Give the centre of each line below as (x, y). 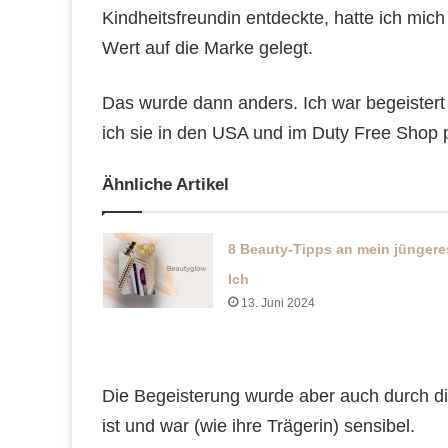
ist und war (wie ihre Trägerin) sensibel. (258, 426)
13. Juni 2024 (277, 303)
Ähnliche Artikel (165, 185)
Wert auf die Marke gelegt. (207, 48)
